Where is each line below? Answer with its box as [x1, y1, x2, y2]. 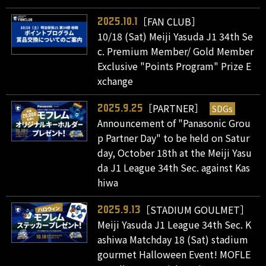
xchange [97, 74, 134, 88]
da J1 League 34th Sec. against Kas [97, 160, 251, 175]
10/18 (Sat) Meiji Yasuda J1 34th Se [97, 29, 254, 44]
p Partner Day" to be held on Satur [97, 131, 250, 145]
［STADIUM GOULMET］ [141, 202, 250, 217]
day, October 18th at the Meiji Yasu [97, 145, 252, 160]
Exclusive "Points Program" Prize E [97, 59, 252, 74]
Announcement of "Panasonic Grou [97, 116, 251, 131]
